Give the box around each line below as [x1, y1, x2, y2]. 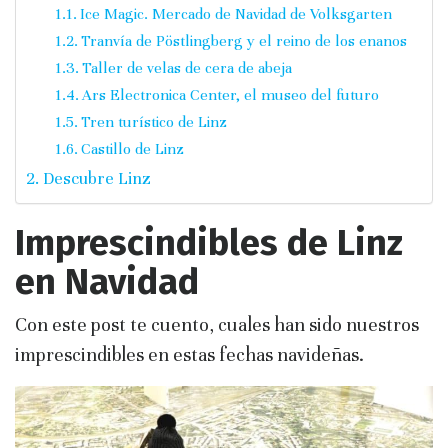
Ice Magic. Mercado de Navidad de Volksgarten [79, 4, 392, 23]
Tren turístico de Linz [80, 112, 227, 131]
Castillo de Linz [80, 139, 184, 158]
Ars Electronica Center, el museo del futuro [81, 85, 379, 104]
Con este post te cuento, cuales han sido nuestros [15, 312, 419, 336]
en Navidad [15, 259, 199, 304]
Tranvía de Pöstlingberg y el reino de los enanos [80, 31, 407, 50]
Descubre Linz [42, 167, 151, 189]
